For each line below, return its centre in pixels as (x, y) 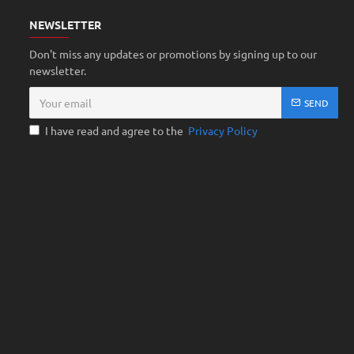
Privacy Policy (222, 130)
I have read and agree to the (115, 130)
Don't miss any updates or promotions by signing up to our (173, 54)
